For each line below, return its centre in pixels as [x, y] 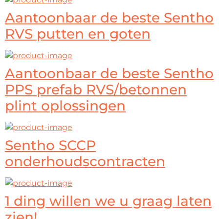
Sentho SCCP [50, 145]
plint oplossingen [65, 105]
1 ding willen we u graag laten [108, 201]
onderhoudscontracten [85, 161]
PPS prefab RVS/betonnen [96, 89]
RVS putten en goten [78, 33]
